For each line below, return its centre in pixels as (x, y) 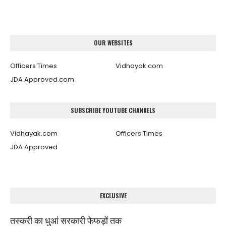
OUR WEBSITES (113, 42)
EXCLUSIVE (113, 195)
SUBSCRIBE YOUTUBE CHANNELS (113, 110)
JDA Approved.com (42, 79)
